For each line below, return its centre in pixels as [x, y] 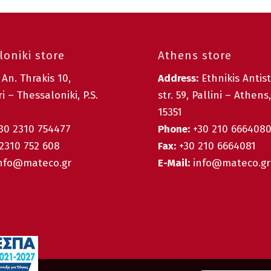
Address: [178, 79]
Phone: [174, 129]
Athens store [195, 55]
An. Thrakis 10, [36, 79]
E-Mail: [174, 163]
